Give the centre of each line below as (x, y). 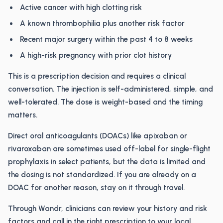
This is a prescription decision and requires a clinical (97, 76)
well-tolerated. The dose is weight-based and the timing (105, 102)
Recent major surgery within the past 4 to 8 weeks (106, 39)
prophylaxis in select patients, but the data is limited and (107, 162)
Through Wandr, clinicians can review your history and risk (108, 209)
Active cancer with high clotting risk (81, 7)
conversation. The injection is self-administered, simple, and (111, 89)
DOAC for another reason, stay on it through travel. (96, 188)
